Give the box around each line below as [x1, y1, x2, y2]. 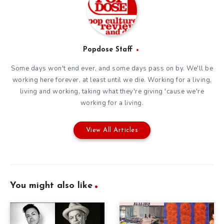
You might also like [10, 181, 92, 191]
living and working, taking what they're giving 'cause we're [19, 87, 204, 96]
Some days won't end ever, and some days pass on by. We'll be [11, 64, 213, 73]
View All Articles [85, 127, 138, 134]
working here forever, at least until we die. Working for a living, [12, 75, 212, 85]
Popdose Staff [82, 46, 132, 54]
